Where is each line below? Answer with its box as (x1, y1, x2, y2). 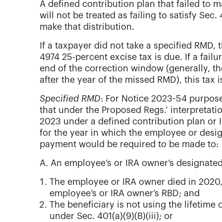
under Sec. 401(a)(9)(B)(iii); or (50, 212, 173, 221)
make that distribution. (40, 22, 134, 32)
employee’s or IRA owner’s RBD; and (50, 189, 200, 198)
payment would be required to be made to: (40, 140, 219, 149)
